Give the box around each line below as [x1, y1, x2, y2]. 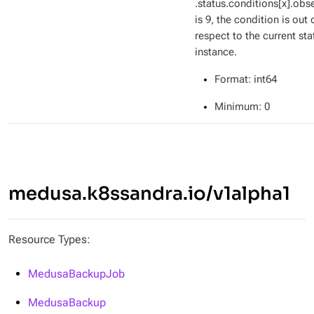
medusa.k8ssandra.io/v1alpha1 [8, 182, 290, 205]
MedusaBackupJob [28, 267, 125, 280]
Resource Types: [8, 233, 90, 246]
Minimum [214, 101, 259, 113]
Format [214, 74, 248, 86]
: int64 [248, 74, 277, 86]
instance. [195, 46, 237, 58]
